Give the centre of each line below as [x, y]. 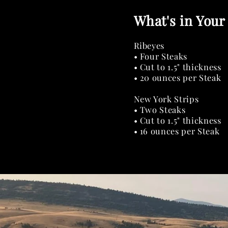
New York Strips [166, 98]
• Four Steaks [161, 56]
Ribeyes [149, 45]
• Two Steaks [160, 109]
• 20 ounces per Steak [177, 77]
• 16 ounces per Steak [177, 131]
